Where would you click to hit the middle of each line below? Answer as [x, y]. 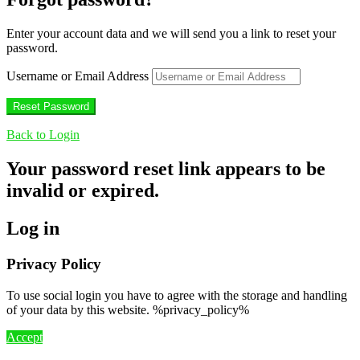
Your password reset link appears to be [166, 169]
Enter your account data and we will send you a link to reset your [171, 34]
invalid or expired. [83, 191]
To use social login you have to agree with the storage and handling [177, 295]
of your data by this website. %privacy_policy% [128, 309]
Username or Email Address [78, 76]
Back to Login [43, 135]
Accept [25, 337]
